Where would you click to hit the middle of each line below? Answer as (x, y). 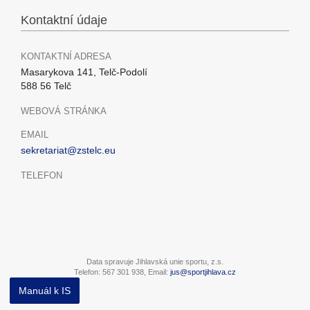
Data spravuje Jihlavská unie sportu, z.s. (155, 262)
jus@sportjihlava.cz (203, 272)
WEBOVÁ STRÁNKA (64, 111)
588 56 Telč (46, 86)
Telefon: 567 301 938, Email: (122, 272)
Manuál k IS (45, 291)
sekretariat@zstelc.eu (68, 150)
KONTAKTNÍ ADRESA (66, 56)
